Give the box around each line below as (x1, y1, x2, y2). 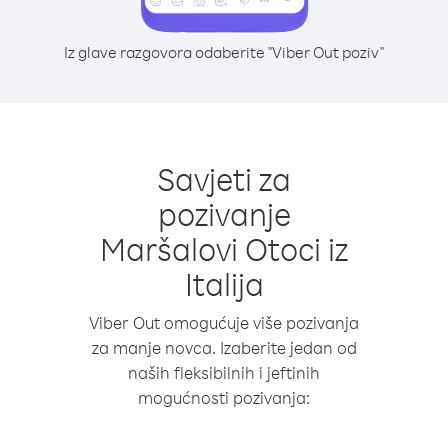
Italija (184, 263, 264, 304)
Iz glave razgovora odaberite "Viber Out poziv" (64, 42, 384, 62)
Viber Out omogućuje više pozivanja (89, 312, 359, 333)
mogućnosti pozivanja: (138, 387, 310, 408)
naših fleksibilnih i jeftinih (128, 362, 320, 383)
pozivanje (157, 193, 291, 234)
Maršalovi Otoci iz (100, 228, 348, 269)
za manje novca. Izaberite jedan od (91, 337, 357, 358)
